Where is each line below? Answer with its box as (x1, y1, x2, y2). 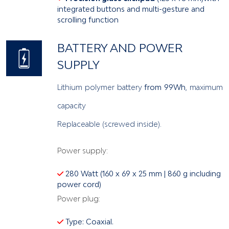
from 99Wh (144, 82, 186, 91)
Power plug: (57, 194, 100, 203)
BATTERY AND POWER (57, 40, 182, 55)
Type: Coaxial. (63, 217, 113, 226)
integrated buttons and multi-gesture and (57, 4, 204, 13)
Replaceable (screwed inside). (57, 119, 162, 128)
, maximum (186, 82, 223, 91)
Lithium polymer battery (57, 82, 145, 91)
